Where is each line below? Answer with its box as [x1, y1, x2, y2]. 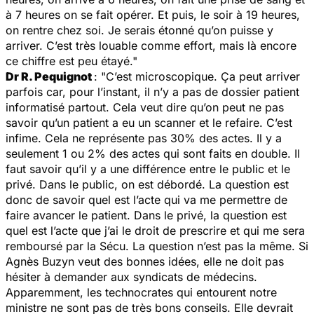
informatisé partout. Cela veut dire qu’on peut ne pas [6, 100, 284, 114]
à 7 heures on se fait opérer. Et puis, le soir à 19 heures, [6, 7, 300, 22]
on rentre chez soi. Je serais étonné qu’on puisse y [6, 22, 273, 37]
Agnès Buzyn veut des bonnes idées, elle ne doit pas [6, 254, 284, 268]
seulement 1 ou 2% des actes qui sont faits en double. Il [6, 146, 300, 161]
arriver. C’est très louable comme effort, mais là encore [6, 38, 296, 53]
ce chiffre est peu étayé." [6, 53, 137, 68]
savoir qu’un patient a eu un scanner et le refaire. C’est [6, 115, 292, 130]
